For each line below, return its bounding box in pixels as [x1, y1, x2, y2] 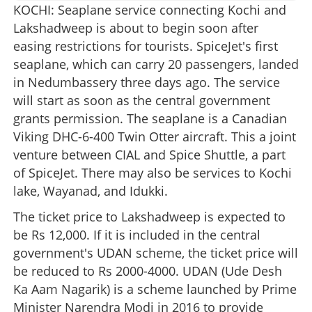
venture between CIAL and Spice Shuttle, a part [13, 146, 286, 164]
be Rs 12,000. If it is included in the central [13, 226, 260, 243]
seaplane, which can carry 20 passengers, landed [13, 56, 299, 73]
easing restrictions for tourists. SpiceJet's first [13, 38, 278, 55]
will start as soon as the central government [13, 92, 270, 109]
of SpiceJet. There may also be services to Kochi [13, 164, 292, 182]
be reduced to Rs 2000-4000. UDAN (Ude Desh [13, 262, 282, 279]
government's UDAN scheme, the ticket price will [13, 244, 298, 261]
